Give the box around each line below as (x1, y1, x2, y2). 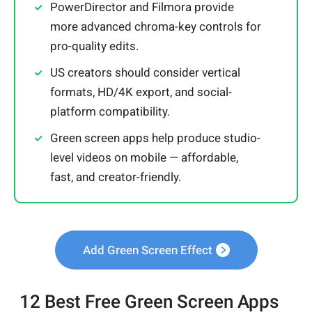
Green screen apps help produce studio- (50, 131, 260, 146)
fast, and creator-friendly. (50, 170, 181, 185)
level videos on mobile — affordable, (50, 150, 238, 165)
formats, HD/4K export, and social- (50, 85, 232, 100)
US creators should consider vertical (50, 65, 240, 80)
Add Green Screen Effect (82, 243, 212, 258)
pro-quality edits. (50, 39, 139, 54)
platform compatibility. (50, 104, 170, 119)
